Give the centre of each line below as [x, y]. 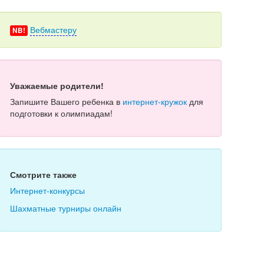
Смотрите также [43, 174]
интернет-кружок [154, 101]
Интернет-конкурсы [47, 190]
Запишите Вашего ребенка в [66, 101]
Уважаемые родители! [57, 85]
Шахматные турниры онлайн [65, 208]
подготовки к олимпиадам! [61, 113]
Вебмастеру [53, 29]
